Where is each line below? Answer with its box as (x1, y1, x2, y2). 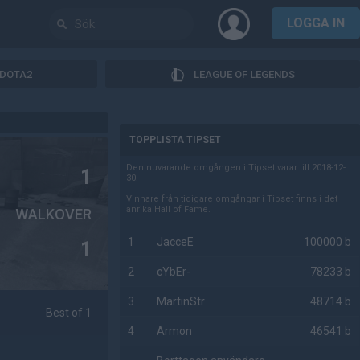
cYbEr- (157, 265, 191, 278)
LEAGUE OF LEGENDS (194, 67, 295, 80)
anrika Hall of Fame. (126, 204, 211, 215)
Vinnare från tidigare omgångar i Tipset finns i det (126, 194, 338, 204)
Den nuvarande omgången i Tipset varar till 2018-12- (126, 162, 346, 173)
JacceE (157, 235, 194, 248)
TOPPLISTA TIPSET (129, 134, 222, 145)
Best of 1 (46, 306, 92, 319)
